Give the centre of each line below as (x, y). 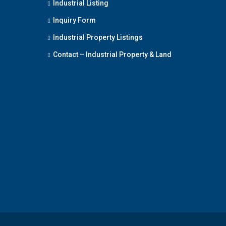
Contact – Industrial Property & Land (112, 54)
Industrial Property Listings (98, 37)
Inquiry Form (74, 20)
